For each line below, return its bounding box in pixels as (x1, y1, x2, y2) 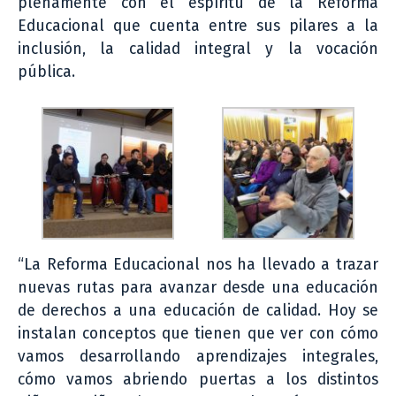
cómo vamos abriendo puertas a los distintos (18, 369, 378, 389)
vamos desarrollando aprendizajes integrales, (18, 346, 378, 366)
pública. (18, 62, 75, 81)
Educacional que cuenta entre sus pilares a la (18, 16, 378, 35)
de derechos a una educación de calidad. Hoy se (18, 301, 378, 320)
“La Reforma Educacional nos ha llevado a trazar (18, 255, 378, 274)
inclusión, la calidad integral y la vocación (18, 39, 378, 58)
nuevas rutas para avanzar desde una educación (18, 278, 378, 297)
